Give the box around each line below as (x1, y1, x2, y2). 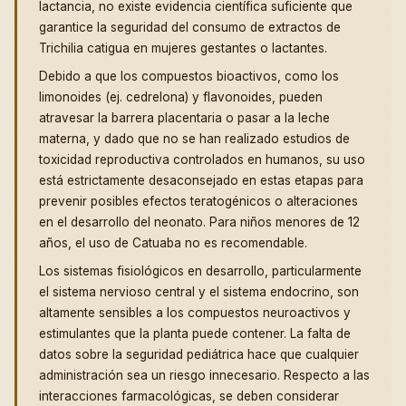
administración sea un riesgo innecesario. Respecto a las (39, 368, 370, 383)
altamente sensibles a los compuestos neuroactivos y (39, 305, 351, 321)
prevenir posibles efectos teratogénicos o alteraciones (39, 194, 358, 209)
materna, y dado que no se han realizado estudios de (39, 131, 350, 147)
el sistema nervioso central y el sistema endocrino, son (39, 285, 359, 300)
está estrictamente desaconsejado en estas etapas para (39, 173, 363, 188)
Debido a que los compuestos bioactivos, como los (39, 69, 339, 84)
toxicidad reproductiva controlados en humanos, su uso (39, 152, 365, 168)
